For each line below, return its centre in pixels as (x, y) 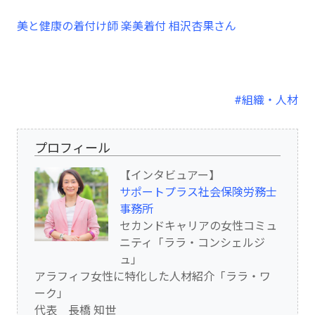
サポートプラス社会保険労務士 (198, 192)
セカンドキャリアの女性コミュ (198, 226)
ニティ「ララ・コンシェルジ (192, 243)
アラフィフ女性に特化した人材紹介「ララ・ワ (153, 276)
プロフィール (72, 148)
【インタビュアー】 (170, 175)
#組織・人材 (266, 100)
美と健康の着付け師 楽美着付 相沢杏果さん (127, 27)
